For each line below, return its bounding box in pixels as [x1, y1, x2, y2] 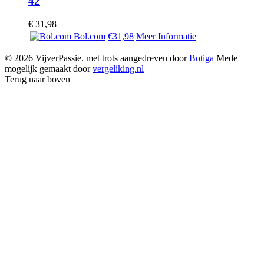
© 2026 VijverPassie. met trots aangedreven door [5, 53, 189, 63]
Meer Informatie [136, 31, 196, 41]
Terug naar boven [5, 74, 70, 84]
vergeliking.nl [93, 64, 144, 74]
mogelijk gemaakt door [5, 64, 93, 74]
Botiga [189, 53, 214, 63]
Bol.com [71, 31, 105, 41]
